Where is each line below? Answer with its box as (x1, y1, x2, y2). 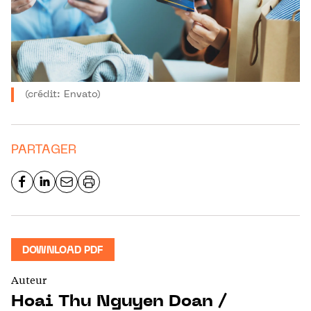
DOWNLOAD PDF (22, 246, 103, 255)
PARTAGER (11, 144, 76, 156)
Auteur (11, 273, 47, 287)
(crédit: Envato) (25, 90, 101, 99)
